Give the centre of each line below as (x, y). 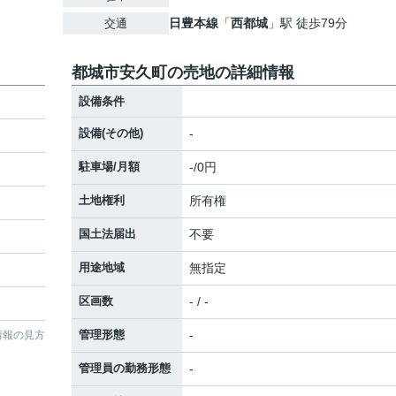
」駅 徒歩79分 (308, 23)
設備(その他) (111, 133)
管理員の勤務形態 (125, 368)
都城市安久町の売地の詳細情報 (183, 72)
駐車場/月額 (109, 167)
